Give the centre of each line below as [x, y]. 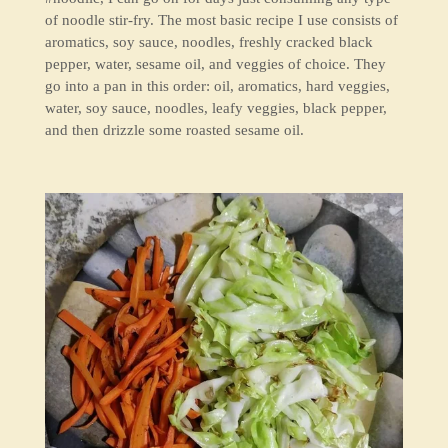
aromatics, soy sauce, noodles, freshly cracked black [208, 42]
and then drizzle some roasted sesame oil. [174, 130]
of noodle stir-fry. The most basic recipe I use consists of [221, 20]
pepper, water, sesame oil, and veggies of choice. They [215, 64]
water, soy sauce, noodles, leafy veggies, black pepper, [215, 108]
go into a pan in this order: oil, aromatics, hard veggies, [217, 86]
